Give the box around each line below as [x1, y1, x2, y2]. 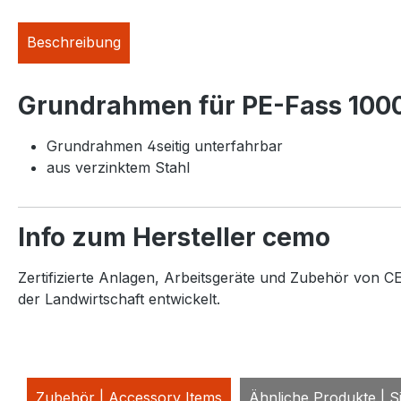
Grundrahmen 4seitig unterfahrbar [47, 136, 283, 155]
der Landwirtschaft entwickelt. [18, 289, 225, 308]
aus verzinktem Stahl [47, 158, 190, 176]
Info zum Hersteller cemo [18, 221, 330, 252]
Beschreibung [27, 32, 121, 51]
